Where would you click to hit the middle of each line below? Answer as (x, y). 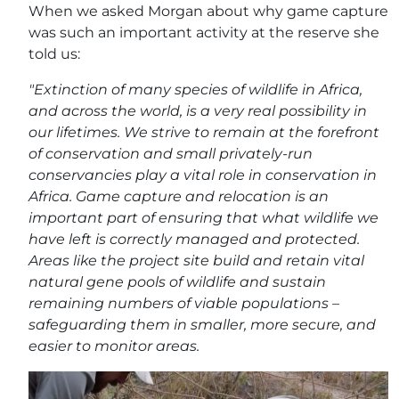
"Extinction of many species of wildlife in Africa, (195, 89)
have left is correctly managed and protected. (194, 239)
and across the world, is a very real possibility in (198, 110)
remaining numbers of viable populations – (184, 303)
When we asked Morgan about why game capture (208, 11)
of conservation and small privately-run (171, 153)
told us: (54, 53)
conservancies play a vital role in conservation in (203, 175)
